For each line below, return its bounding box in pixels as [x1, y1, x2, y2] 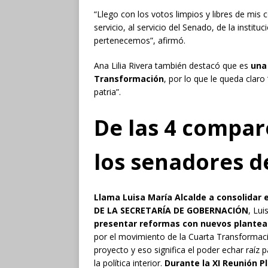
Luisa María [123, 191, 175, 203]
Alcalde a [175, 191, 214, 203]
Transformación [94, 72, 164, 84]
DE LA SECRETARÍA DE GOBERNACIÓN [94, 204, 248, 216]
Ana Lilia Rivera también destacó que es [94, 59, 251, 71]
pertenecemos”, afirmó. [94, 34, 188, 46]
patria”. [94, 86, 123, 98]
